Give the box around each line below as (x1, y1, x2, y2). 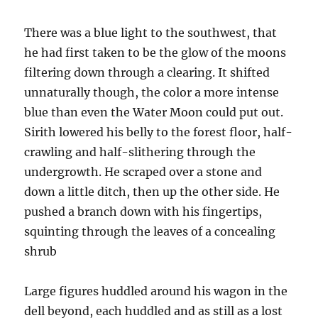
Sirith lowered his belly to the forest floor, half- (24, 125, 293, 140)
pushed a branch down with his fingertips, (24, 204, 263, 219)
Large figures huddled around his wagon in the (24, 284, 288, 299)
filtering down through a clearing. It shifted (24, 65, 270, 80)
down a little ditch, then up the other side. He (24, 185, 280, 199)
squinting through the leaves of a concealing (24, 224, 276, 239)
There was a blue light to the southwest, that (24, 26, 278, 40)
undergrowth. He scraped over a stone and (24, 165, 263, 180)
